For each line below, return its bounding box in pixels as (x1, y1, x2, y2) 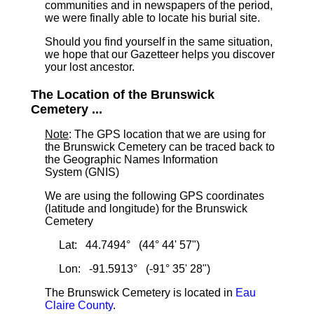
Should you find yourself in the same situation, (45, 36, 273, 48)
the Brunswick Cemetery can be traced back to (45, 141, 275, 153)
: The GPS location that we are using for (69, 128, 266, 140)
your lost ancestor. (45, 61, 135, 73)
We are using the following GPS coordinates (45, 190, 264, 202)
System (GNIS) (45, 166, 119, 178)
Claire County (45, 299, 113, 311)
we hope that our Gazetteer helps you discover (45, 48, 275, 60)
